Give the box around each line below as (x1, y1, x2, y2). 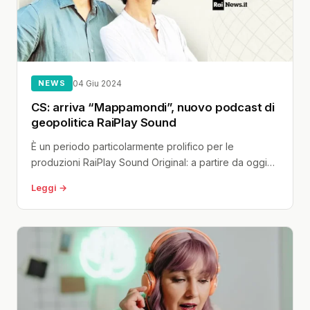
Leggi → (31, 183, 67, 194)
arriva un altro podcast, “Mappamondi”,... (31, 172, 215, 185)
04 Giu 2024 (72, 78, 122, 89)
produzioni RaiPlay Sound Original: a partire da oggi (31, 156, 267, 169)
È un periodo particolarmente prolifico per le (31, 140, 234, 153)
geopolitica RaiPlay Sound (31, 116, 176, 130)
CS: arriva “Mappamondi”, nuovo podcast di (31, 100, 275, 115)
